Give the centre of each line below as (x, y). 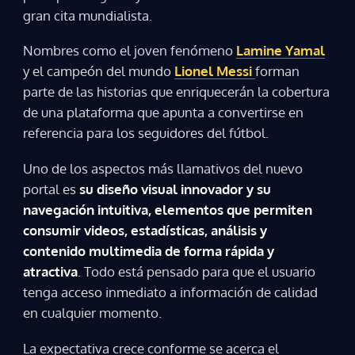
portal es (51, 189)
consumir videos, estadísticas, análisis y (145, 230)
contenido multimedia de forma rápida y (149, 250)
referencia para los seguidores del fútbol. (146, 133)
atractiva (50, 271)
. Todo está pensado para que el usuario (197, 271)
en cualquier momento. (92, 312)
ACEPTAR (177, 25)
